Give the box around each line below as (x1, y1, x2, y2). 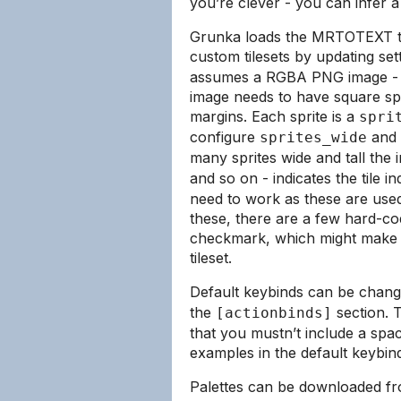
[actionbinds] (216, 304, 332, 321)
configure (190, 128, 260, 146)
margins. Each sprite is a (190, 107, 359, 125)
